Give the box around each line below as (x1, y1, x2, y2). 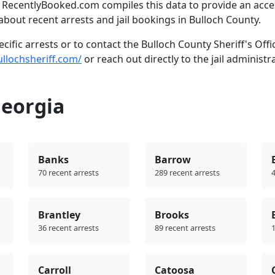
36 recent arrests (38, 222, 99, 234)
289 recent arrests (155, 167, 220, 179)
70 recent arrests (38, 167, 99, 179)
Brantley (38, 208, 80, 222)
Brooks (155, 208, 189, 222)
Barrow (155, 153, 191, 167)
